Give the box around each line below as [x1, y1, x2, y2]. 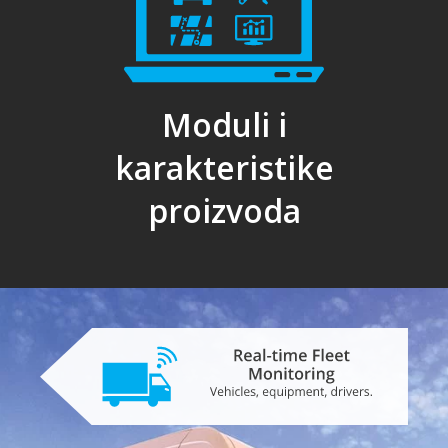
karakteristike [114, 146, 334, 190]
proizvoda [147, 189, 301, 233]
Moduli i [161, 103, 287, 147]
